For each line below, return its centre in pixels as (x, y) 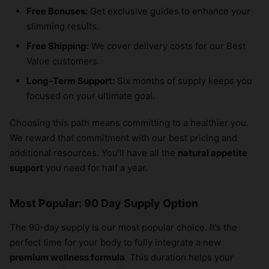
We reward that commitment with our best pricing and (123, 138)
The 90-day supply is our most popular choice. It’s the (123, 228)
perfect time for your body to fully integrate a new (115, 243)
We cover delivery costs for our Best (167, 46)
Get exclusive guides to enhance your (169, 11)
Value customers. (63, 61)
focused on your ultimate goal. (91, 96)
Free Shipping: (58, 46)
